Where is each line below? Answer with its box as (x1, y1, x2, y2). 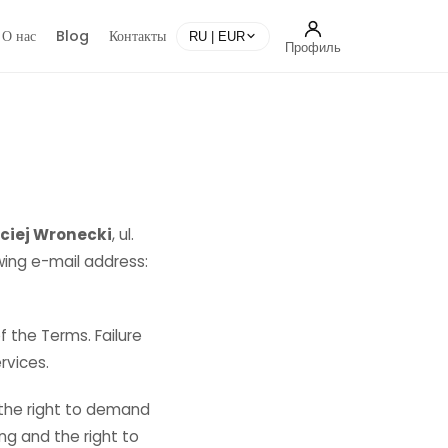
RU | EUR (189, 28, 245, 44)
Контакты (109, 25, 166, 46)
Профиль (285, 39, 341, 55)
